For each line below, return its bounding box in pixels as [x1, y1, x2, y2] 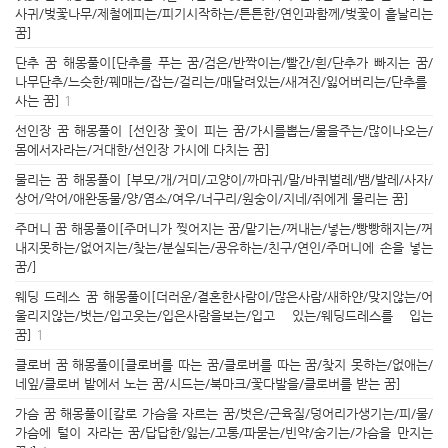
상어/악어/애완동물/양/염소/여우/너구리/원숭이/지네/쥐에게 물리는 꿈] [15, 191, 409, 206]
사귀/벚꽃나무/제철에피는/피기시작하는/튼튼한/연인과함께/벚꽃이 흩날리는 [15, 6, 433, 21]
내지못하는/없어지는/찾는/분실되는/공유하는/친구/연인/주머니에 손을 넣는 [15, 240, 433, 255]
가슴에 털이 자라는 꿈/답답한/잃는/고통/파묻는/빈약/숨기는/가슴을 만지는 [15, 425, 433, 440]
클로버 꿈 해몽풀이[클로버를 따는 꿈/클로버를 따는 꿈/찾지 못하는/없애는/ [15, 357, 433, 372]
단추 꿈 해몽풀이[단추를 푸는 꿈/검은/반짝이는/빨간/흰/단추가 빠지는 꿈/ [15, 55, 433, 70]
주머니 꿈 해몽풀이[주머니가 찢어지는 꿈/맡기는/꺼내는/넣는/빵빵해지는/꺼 [15, 221, 433, 236]
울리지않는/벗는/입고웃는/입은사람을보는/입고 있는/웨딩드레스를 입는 [15, 308, 433, 323]
